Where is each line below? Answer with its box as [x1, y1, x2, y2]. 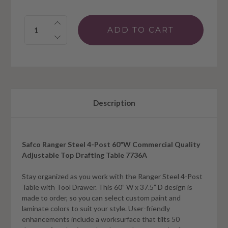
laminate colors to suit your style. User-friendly [22, 204, 170, 213]
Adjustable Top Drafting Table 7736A [22, 150, 147, 159]
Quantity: [24, 16, 60, 24]
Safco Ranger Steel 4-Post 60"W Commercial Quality [22, 139, 200, 149]
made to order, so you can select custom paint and [22, 193, 181, 202]
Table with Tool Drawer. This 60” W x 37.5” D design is [22, 182, 192, 191]
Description [93, 98, 135, 107]
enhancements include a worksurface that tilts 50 [22, 214, 180, 223]
